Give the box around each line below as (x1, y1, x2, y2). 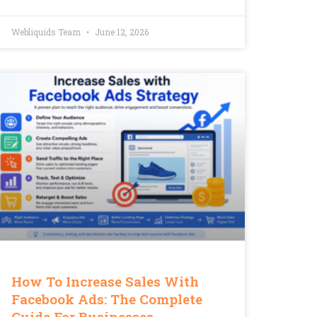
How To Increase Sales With (11, 272, 199, 291)
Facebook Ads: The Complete (11, 290, 202, 309)
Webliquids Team (11, 25, 83, 38)
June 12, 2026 (93, 25, 149, 38)
